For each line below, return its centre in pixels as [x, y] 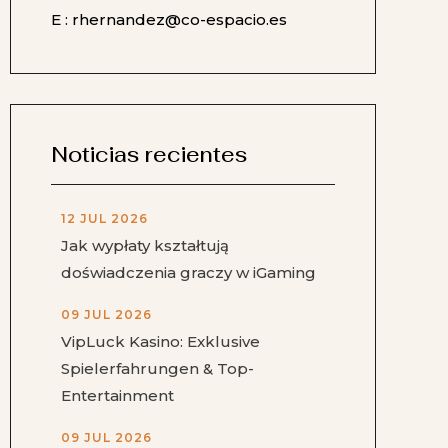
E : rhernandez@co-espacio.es [169, 20]
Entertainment [117, 396]
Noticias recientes [149, 155]
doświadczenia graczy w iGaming [188, 273]
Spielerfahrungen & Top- [157, 369]
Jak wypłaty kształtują [145, 246]
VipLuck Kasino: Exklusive [160, 342]
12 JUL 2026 [104, 219]
